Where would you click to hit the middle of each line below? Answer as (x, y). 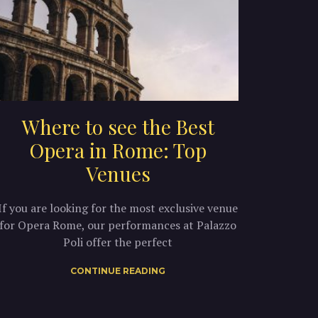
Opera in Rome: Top (118, 150)
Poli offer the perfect (118, 242)
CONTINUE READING (118, 270)
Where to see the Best (118, 126)
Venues (118, 173)
